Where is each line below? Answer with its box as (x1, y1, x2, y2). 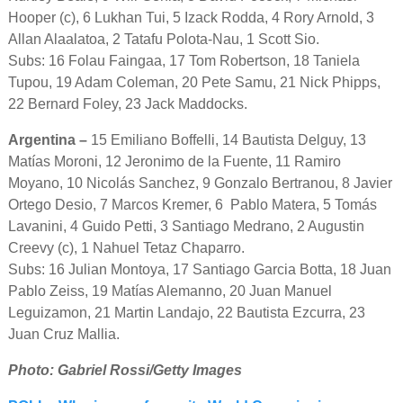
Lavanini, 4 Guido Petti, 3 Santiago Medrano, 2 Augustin (7, 219, 364, 235)
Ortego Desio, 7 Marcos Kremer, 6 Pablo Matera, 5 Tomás (7, 197, 377, 213)
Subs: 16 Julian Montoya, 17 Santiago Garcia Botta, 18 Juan (7, 262, 391, 278)
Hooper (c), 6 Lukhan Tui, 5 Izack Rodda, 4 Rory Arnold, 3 (7, 10, 374, 26)
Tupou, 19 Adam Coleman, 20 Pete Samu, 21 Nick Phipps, (7, 75, 381, 91)
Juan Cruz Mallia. (7, 327, 120, 343)
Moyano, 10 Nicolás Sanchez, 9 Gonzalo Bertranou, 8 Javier (7, 175, 392, 192)
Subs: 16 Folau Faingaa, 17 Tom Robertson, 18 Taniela (7, 53, 360, 69)
